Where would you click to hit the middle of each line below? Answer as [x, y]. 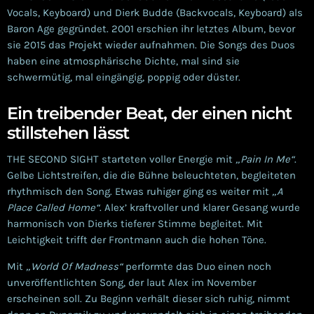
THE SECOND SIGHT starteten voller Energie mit [121, 159]
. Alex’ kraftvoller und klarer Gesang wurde [200, 208]
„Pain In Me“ [265, 159]
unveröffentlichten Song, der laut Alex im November [131, 283]
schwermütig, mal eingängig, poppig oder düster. [124, 77]
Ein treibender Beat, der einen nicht [150, 114]
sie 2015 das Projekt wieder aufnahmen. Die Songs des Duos [151, 45]
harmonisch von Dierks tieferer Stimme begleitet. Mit [135, 224]
